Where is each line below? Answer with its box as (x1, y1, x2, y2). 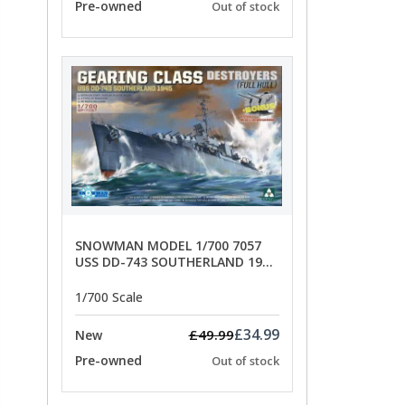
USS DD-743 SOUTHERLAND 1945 (75, 252, 277, 270)
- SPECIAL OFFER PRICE (75, 268, 212, 287)
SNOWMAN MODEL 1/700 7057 (75, 236, 261, 254)
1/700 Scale (75, 288, 143, 306)
